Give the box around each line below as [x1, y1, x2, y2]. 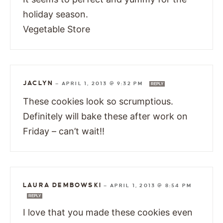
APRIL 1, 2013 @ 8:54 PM [110, 183, 192, 189]
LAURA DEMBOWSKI [23, 182, 102, 189]
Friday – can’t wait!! [23, 126, 105, 137]
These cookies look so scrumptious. [23, 96, 173, 107]
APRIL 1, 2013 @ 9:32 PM [61, 81, 145, 87]
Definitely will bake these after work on [23, 111, 188, 122]
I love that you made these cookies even [23, 207, 193, 218]
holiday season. [23, 9, 88, 20]
